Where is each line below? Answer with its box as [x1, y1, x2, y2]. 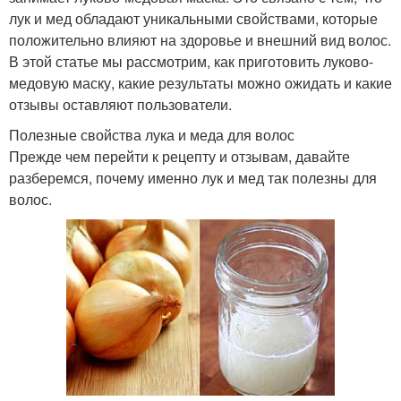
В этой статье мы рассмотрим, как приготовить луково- [9, 51, 373, 73]
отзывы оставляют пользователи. [9, 94, 232, 115]
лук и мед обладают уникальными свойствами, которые [9, 8, 378, 30]
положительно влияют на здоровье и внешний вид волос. [9, 30, 391, 51]
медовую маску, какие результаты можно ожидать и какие [9, 73, 392, 94]
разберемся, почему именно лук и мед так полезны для [9, 167, 377, 189]
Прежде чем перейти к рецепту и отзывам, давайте [9, 146, 350, 167]
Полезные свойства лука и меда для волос [9, 124, 294, 146]
